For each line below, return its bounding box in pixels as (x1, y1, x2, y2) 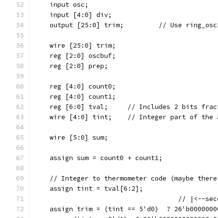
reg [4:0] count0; (34, 82, 116, 91)
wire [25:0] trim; (34, 41, 116, 50)
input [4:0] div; (34, 11, 112, 19)
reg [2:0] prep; (34, 62, 108, 70)
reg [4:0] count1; (34, 92, 116, 101)
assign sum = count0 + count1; (34, 154, 163, 162)
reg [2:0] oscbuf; (34, 52, 116, 60)
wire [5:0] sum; (34, 133, 108, 142)
